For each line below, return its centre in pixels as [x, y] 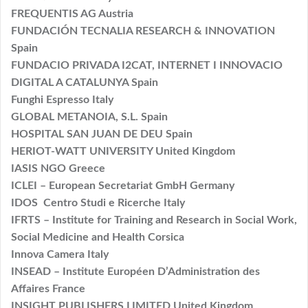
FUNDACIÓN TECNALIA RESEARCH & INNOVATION [143, 31]
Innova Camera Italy [60, 254]
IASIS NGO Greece [58, 168]
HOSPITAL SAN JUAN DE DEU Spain [102, 134]
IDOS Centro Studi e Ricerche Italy [98, 202]
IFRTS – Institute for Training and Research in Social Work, [154, 220]
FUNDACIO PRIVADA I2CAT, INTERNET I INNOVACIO [147, 65]
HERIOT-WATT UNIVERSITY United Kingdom [123, 151]
